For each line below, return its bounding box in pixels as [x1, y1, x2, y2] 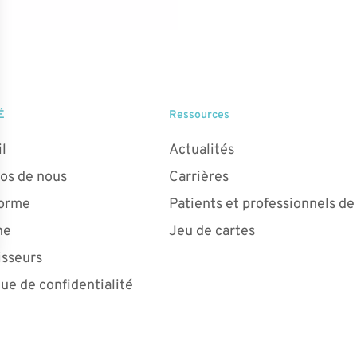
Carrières [169, 167, 229, 186]
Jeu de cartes [169, 222, 255, 241]
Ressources [169, 108, 229, 122]
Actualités [169, 140, 234, 159]
